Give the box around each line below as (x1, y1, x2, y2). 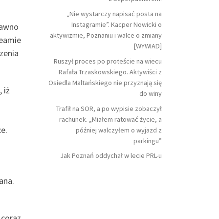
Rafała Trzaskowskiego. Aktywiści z (59, 67, 162, 76)
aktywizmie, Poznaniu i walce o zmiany (50, 30, 162, 40)
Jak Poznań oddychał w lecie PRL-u (60, 151, 162, 160)
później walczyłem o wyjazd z (76, 125, 162, 134)
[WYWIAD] (133, 41, 162, 50)
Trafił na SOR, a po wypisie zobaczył (56, 104, 162, 113)
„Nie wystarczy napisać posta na (66, 9, 162, 18)
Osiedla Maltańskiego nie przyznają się (48, 78, 162, 87)
